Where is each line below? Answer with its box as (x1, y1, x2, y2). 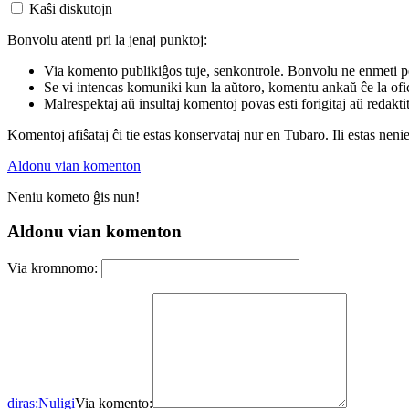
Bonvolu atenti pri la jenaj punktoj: (7, 31, 207, 47)
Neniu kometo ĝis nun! (7, 188, 140, 204)
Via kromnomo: (7, 260, 98, 277)
